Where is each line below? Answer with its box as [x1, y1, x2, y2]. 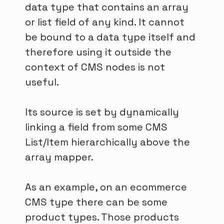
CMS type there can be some [25, 195, 167, 209]
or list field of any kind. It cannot [25, 15, 184, 29]
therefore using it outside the [25, 45, 171, 59]
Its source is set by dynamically [25, 105, 179, 119]
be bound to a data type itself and [25, 30, 195, 44]
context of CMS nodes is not [25, 60, 165, 74]
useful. [25, 75, 59, 89]
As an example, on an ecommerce [25, 180, 187, 194]
